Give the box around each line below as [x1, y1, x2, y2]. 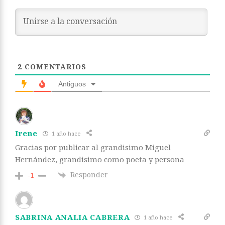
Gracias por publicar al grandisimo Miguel [15, 142, 171, 153]
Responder [70, 170, 108, 180]
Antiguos [58, 80, 86, 88]
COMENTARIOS [22, 62, 86, 72]
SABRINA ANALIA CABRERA [15, 212, 130, 222]
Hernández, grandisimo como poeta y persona [15, 154, 184, 165]
